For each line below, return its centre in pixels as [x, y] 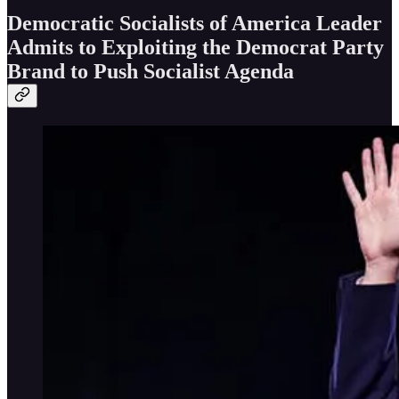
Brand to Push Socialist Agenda [151, 71]
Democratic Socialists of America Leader [195, 23]
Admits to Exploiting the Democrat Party [195, 47]
